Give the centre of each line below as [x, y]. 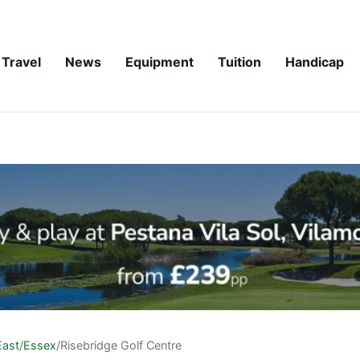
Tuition [239, 61]
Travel [21, 61]
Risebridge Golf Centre [121, 345]
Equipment [160, 61]
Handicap [315, 61]
